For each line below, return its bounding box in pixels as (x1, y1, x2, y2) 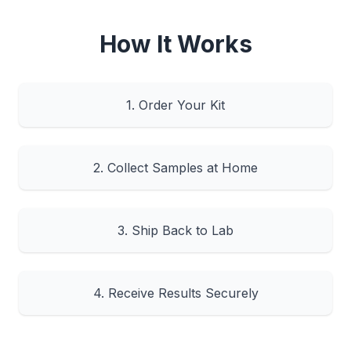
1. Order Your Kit (126, 97, 225, 113)
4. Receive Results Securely (92, 285, 259, 301)
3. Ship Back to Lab (118, 223, 233, 238)
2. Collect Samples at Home (93, 160, 258, 175)
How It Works (99, 30, 252, 58)
